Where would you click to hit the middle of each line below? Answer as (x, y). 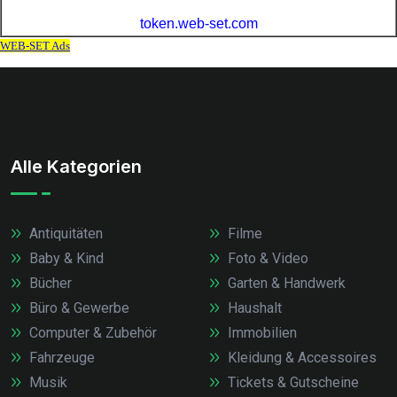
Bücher (49, 284)
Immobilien (261, 333)
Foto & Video (266, 259)
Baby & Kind (65, 259)
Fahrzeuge (60, 358)
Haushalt (253, 308)
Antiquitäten (64, 234)
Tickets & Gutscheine (292, 383)
